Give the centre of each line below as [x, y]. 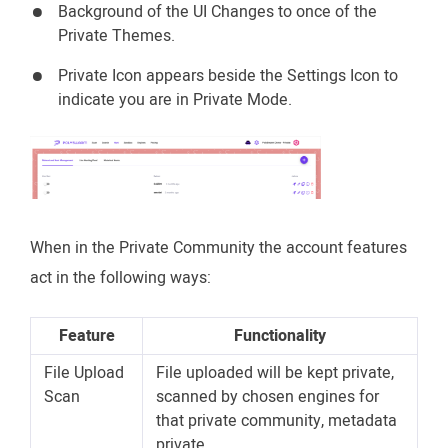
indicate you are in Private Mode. [175, 100]
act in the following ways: [120, 278]
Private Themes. [116, 36]
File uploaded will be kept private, [275, 373]
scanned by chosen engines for [267, 397]
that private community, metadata [276, 421]
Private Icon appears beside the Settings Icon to [228, 76]
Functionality [280, 336]
